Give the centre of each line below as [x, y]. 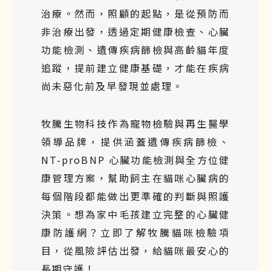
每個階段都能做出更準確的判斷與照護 [135, 196]
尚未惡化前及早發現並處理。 [113, 86]
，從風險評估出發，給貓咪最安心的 [141, 250]
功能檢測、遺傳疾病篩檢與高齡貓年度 [135, 49]
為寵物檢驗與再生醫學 [174, 123]
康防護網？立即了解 [95, 232]
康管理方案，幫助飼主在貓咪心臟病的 [135, 178]
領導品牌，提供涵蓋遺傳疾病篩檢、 [135, 141]
